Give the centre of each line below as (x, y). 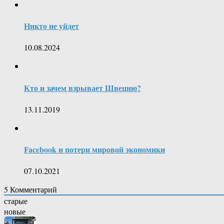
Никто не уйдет (51, 26)
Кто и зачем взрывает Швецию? (82, 87)
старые (16, 201)
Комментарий (32, 189)
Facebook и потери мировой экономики (94, 149)
